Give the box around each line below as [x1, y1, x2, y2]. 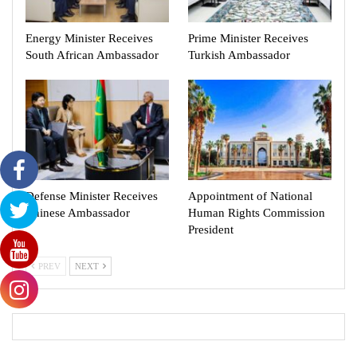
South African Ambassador [25, 48, 159, 61]
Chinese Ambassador [25, 206, 130, 219]
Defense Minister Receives [25, 189, 158, 202]
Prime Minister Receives [188, 31, 308, 45]
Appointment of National [188, 189, 312, 202]
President [188, 222, 233, 236]
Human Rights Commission [188, 206, 325, 219]
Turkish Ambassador [188, 48, 290, 61]
